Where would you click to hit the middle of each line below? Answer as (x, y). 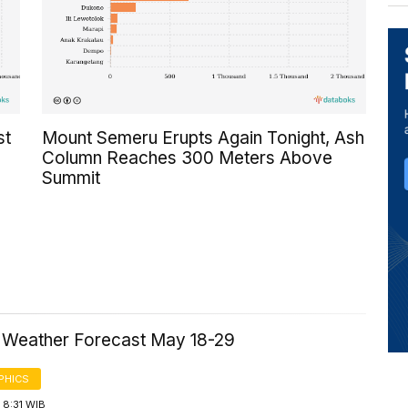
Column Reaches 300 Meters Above (187, 158)
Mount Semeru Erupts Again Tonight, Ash (203, 138)
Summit (71, 178)
